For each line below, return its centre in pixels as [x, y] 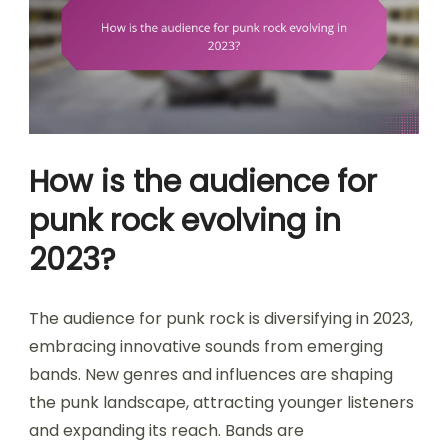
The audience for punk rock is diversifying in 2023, [221, 319]
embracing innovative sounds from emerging [206, 347]
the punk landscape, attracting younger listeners [221, 403]
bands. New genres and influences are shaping [211, 375]
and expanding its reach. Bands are [166, 431]
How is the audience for [203, 182]
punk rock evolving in [185, 221]
